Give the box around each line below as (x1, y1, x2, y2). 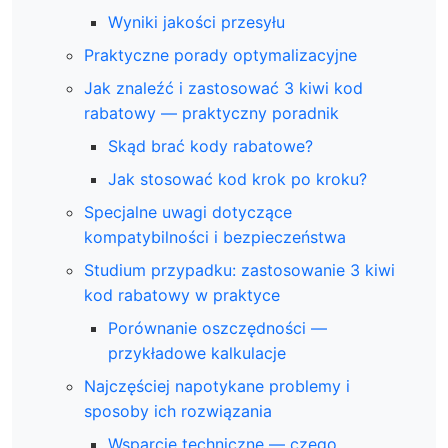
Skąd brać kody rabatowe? (108, 136, 313, 156)
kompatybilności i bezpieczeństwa (84, 227, 346, 247)
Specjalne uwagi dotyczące (84, 202, 292, 222)
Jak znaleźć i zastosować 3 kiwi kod (84, 78, 363, 98)
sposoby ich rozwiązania (84, 401, 272, 421)
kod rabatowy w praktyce (84, 285, 280, 305)
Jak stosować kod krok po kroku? (108, 169, 367, 189)
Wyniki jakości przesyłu (108, 12, 285, 32)
